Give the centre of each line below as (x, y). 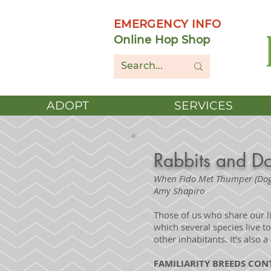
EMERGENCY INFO (168, 24)
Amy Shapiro (179, 191)
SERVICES (204, 106)
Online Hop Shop (162, 40)
